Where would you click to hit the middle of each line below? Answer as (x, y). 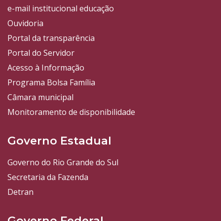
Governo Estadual (59, 141)
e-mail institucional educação (61, 9)
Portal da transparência (51, 38)
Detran (20, 192)
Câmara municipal (40, 97)
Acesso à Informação (46, 68)
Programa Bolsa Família (51, 83)
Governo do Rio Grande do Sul (63, 163)
